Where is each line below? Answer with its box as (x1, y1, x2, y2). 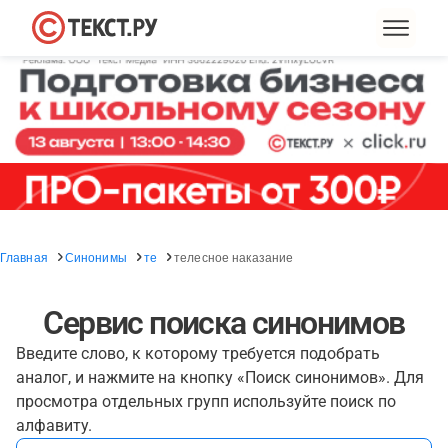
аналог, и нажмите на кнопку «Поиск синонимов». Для (16, 368, 424, 387)
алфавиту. (16, 416, 92, 435)
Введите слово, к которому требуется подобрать (16, 344, 380, 363)
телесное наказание (174, 248, 294, 265)
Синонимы (64, 248, 127, 265)
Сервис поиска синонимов (43, 304, 405, 342)
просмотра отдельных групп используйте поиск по (16, 392, 396, 411)
